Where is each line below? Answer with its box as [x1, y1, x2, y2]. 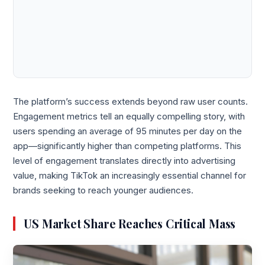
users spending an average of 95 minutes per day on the [13, 125, 243, 137]
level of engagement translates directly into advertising [13, 155, 236, 166]
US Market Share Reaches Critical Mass [24, 216, 236, 232]
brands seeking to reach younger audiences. [13, 185, 194, 196]
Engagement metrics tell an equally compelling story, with [13, 111, 245, 122]
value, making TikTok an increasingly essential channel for [13, 170, 247, 181]
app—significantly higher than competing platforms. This [13, 140, 242, 151]
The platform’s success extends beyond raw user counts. [13, 96, 248, 107]
